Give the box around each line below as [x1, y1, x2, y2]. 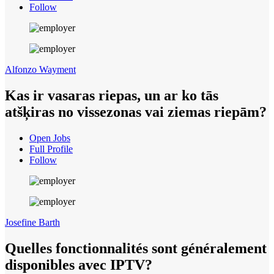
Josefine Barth [5, 217, 60, 228]
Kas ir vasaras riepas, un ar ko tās [5, 87, 218, 103]
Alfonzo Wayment [5, 64, 76, 75]
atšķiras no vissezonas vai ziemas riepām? [5, 103, 267, 120]
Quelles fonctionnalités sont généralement [5, 240, 267, 256]
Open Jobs [29, 132, 70, 143]
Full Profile [29, 143, 73, 154]
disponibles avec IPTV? [5, 256, 152, 273]
